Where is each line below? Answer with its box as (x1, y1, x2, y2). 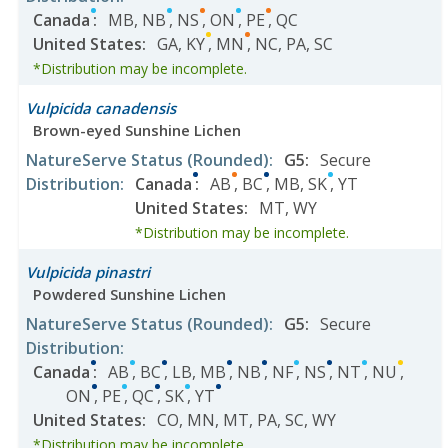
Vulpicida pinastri (26, 262, 150, 282)
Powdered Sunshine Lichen (33, 284, 226, 304)
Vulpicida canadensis (26, 98, 176, 118)
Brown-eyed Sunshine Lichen (33, 120, 241, 140)
